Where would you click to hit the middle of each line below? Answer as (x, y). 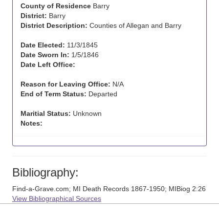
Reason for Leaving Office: (66, 84)
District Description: (54, 25)
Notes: (32, 123)
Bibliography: (45, 172)
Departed (102, 94)
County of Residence (56, 6)
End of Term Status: (54, 94)
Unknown (86, 113)
